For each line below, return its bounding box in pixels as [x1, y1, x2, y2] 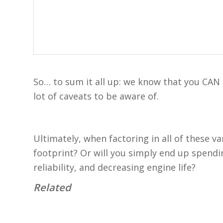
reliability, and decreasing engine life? [33, 161, 196, 173]
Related [33, 180, 71, 194]
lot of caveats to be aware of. [33, 90, 159, 103]
